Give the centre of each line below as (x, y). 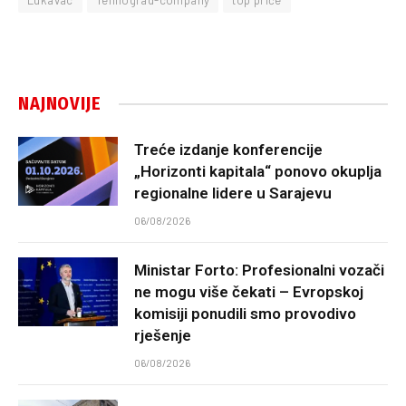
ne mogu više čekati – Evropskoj (249, 292)
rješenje (163, 336)
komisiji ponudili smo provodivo (245, 314)
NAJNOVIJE (60, 104)
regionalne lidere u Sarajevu (233, 193)
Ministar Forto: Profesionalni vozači (259, 271)
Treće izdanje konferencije (228, 150)
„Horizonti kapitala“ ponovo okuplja (258, 172)
